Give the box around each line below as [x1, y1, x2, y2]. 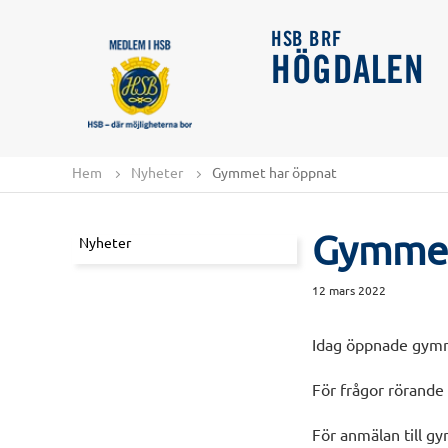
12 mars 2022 [312, 282, 386, 299]
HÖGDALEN [271, 55, 424, 90]
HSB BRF [271, 31, 342, 50]
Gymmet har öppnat [212, 162, 337, 181]
